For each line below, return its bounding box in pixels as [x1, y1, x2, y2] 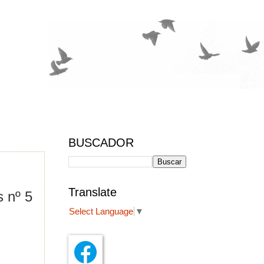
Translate [68, 186, 117, 199]
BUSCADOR [68, 136, 134, 149]
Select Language [69, 207, 133, 217]
